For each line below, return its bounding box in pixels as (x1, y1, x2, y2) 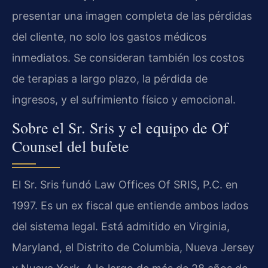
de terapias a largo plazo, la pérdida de (12, 72, 208, 85)
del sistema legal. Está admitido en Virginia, (12, 220, 230, 233)
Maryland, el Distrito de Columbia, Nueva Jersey (12, 241, 254, 254)
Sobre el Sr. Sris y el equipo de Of (12, 117, 229, 138)
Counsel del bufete (12, 136, 129, 157)
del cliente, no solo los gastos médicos (12, 30, 206, 43)
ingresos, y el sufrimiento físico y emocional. (12, 93, 236, 106)
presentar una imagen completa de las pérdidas (12, 9, 252, 22)
